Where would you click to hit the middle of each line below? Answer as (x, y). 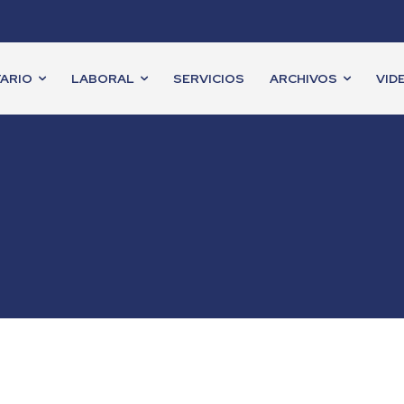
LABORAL (102, 79)
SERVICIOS (208, 79)
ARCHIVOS (303, 79)
